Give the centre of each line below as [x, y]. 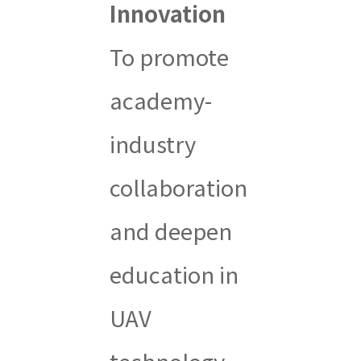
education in [174, 274]
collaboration [178, 187]
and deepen [170, 230]
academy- [160, 100]
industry [152, 143]
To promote [169, 56]
